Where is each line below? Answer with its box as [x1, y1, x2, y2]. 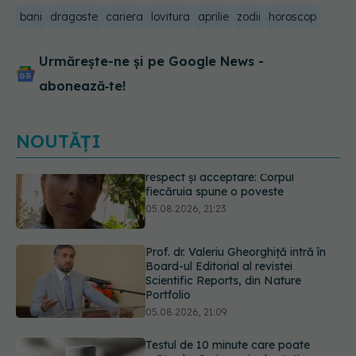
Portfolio [145, 233, 192, 248]
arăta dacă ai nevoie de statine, [145, 297, 316, 312]
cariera [106, 10, 143, 25]
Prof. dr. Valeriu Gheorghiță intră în [145, 190, 327, 205]
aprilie [198, 10, 229, 25]
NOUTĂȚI [16, 130, 101, 153]
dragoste [50, 10, 98, 25]
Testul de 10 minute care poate [145, 283, 311, 298]
